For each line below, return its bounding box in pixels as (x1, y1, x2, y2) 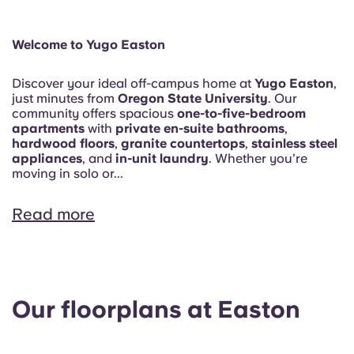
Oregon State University (118, 90, 268, 106)
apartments (12, 120, 85, 136)
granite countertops (121, 135, 245, 151)
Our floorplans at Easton (12, 294, 300, 323)
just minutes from (12, 90, 118, 106)
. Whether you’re (209, 150, 307, 166)
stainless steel (251, 135, 337, 151)
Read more (12, 204, 95, 224)
